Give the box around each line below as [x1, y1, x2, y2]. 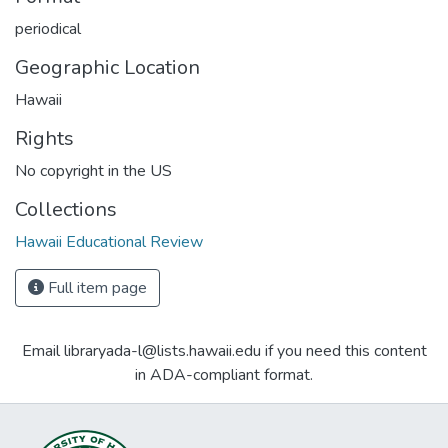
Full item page [44, 276, 147, 299]
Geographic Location [15, 53, 200, 81]
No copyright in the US [15, 159, 172, 182]
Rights [15, 124, 74, 152]
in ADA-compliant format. [135, 363, 313, 386]
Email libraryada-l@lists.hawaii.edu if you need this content [21, 339, 427, 362]
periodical [15, 17, 81, 40]
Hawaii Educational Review [15, 230, 203, 253]
